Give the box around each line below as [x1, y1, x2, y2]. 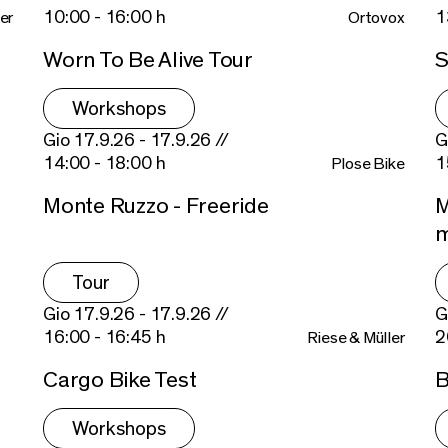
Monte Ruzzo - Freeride [43, 193, 269, 218]
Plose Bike [330, 155, 405, 173]
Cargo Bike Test [43, 367, 197, 392]
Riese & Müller [307, 328, 405, 346]
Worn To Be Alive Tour [43, 48, 253, 73]
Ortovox [348, 9, 405, 27]
